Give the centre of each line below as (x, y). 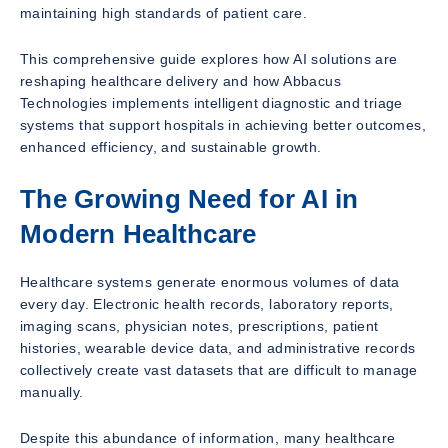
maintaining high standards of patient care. (164, 13)
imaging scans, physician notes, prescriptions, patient (199, 326)
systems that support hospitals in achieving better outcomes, (223, 125)
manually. (52, 392)
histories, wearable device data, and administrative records (218, 348)
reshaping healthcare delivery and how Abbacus (180, 81)
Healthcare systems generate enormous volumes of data (210, 282)
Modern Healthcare (138, 234)
